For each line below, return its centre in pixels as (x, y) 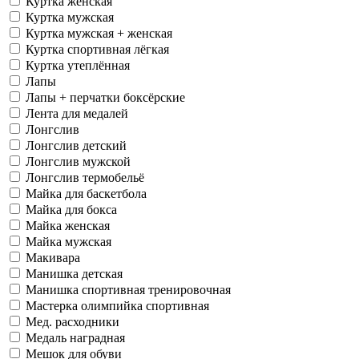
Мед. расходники (73, 321)
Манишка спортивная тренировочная (128, 289)
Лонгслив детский (76, 145)
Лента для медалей (77, 113)
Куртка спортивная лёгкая (97, 49)
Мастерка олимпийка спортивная (117, 305)
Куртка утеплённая (78, 65)
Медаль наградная (75, 337)
